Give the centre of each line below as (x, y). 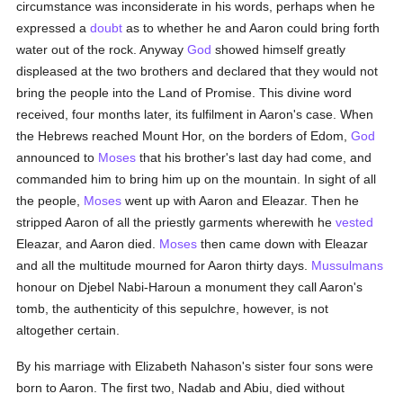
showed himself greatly (279, 49)
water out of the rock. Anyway (102, 49)
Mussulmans (348, 265)
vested (355, 222)
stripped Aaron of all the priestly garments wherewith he (176, 222)
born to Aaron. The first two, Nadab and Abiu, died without (181, 388)
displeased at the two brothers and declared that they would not (197, 71)
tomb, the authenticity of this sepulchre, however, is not (173, 309)
